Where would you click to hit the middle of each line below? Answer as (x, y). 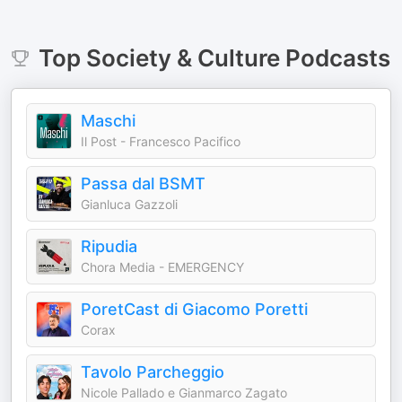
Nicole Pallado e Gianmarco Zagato (184, 393)
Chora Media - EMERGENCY (162, 267)
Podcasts (335, 58)
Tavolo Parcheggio (153, 372)
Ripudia (109, 246)
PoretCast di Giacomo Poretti (194, 309)
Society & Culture (183, 58)
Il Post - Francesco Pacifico (161, 141)
